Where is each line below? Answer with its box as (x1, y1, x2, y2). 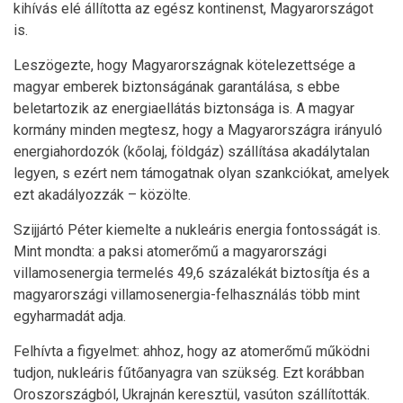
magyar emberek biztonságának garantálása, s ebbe (13, 78, 340, 95)
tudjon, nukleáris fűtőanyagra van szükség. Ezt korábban (13, 364, 364, 381)
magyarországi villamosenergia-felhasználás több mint (13, 286, 360, 303)
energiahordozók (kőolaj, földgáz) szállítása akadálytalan (13, 143, 370, 160)
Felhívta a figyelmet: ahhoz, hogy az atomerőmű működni (13, 343, 370, 360)
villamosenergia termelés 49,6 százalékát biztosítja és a (13, 264, 370, 282)
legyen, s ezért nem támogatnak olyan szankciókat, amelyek (13, 165, 390, 182)
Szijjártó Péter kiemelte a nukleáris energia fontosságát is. (13, 221, 381, 238)
